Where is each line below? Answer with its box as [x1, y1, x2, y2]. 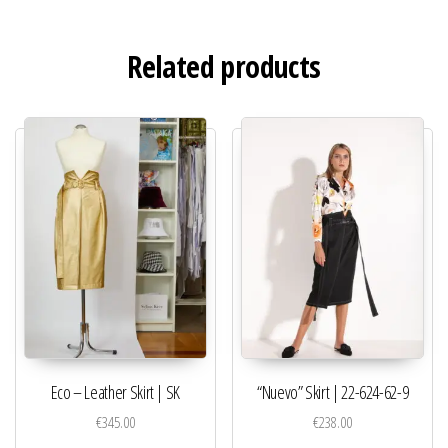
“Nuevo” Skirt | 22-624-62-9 [257, 380, 409, 405]
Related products [127, 45, 321, 87]
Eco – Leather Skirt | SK [50, 380, 180, 405]
